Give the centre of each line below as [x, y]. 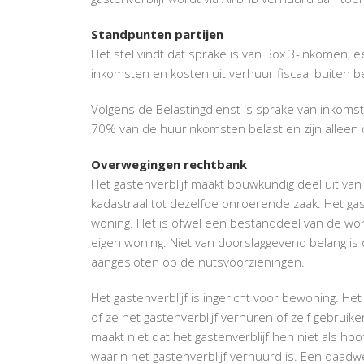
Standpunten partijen [157, 34]
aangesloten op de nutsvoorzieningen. [198, 261]
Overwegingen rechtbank [169, 164]
